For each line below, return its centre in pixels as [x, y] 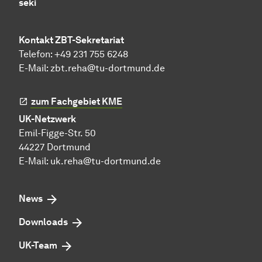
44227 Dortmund [55, 147]
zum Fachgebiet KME [77, 101]
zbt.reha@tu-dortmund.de [108, 68]
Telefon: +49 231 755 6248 [73, 54]
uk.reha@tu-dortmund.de [106, 161]
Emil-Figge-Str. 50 [57, 133]
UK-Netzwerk [47, 119]
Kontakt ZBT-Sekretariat [71, 40]
